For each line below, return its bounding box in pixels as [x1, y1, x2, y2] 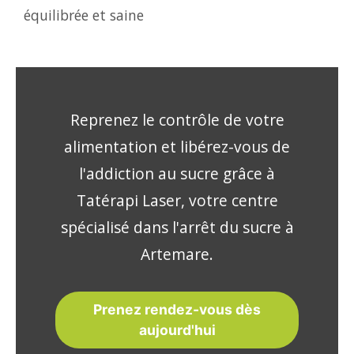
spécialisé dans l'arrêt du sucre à [60, 217, 294, 238]
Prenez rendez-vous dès [93, 301, 261, 318]
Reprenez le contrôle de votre [70, 109, 284, 130]
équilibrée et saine [24, 6, 144, 24]
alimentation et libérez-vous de [64, 136, 290, 157]
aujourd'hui [138, 322, 216, 338]
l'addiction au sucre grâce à [79, 163, 275, 184]
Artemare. [141, 243, 213, 265]
